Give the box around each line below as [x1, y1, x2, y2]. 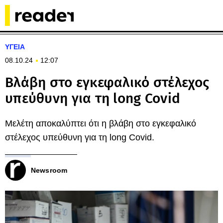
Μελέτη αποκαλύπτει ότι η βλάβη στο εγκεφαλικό [5, 118, 196, 128]
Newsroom [31, 166, 68, 174]
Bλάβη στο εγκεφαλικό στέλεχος [5, 74, 210, 91]
